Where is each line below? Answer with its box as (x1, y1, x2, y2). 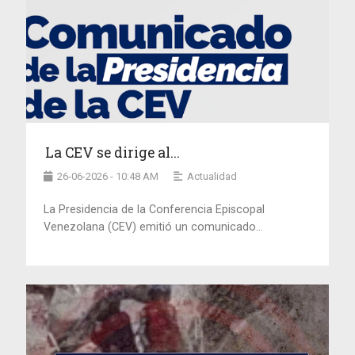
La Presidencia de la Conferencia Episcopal (44, 203, 265, 216)
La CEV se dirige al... (45, 143, 181, 162)
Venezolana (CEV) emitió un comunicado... (44, 220, 264, 234)
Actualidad (187, 170, 238, 183)
